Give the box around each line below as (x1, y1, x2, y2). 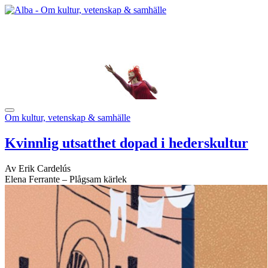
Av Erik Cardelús (5, 163, 71, 173)
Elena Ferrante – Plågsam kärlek (5, 173, 127, 184)
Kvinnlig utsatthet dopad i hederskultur (5, 135, 248, 151)
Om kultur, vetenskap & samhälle (5, 112, 130, 123)
